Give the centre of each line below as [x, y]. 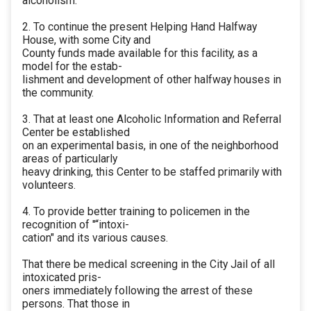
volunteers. [49, 185]
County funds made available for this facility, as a [140, 53]
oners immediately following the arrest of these [137, 291]
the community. [58, 93]
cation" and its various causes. [95, 238]
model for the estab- [72, 67]
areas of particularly [70, 159]
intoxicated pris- [62, 278]
